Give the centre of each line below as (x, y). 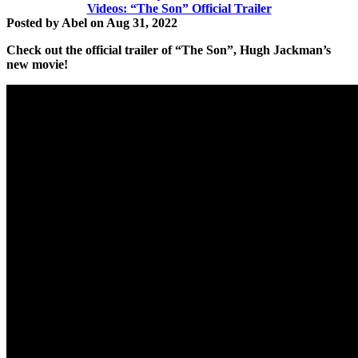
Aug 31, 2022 (142, 23)
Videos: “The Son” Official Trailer (179, 8)
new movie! (37, 64)
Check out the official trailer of (91, 50)
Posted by (34, 23)
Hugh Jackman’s (284, 50)
